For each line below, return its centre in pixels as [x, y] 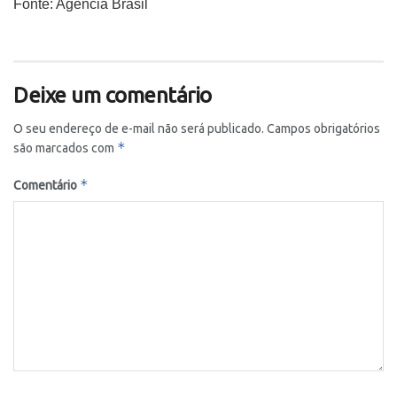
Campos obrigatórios [323, 129]
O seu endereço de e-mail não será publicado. [139, 129]
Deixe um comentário [113, 96]
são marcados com [65, 148]
